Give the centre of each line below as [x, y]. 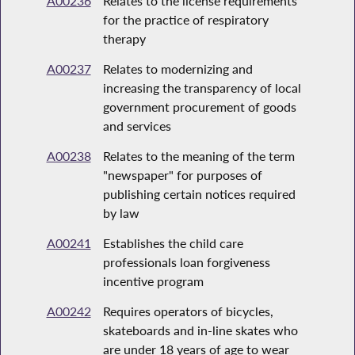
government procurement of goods [199, 107]
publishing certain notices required [199, 194]
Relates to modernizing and [177, 69]
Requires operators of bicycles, [188, 311]
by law [121, 213]
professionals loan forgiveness [186, 262]
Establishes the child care [173, 243]
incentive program [153, 281]
